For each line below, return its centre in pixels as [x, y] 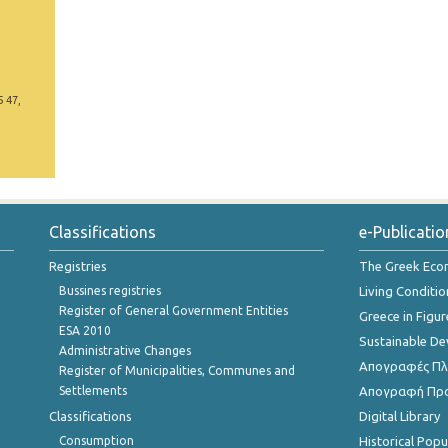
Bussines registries [110, 290]
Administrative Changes [125, 350]
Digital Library [399, 416]
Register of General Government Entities [173, 310]
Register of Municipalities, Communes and [177, 370]
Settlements [93, 390]
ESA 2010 [85, 330]
